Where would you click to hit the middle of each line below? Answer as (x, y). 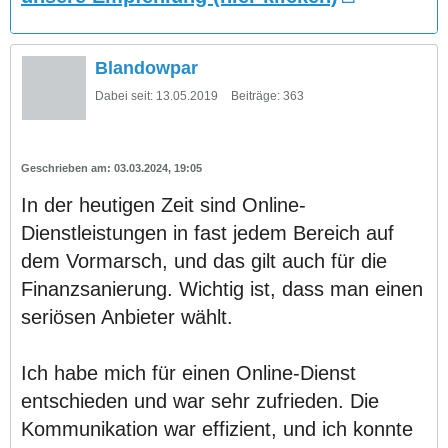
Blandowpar (146, 67)
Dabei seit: (124, 95)
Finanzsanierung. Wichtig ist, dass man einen (222, 288)
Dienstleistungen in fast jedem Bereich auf (207, 232)
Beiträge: (255, 95)
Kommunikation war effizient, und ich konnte (217, 428)
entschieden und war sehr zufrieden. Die (200, 400)
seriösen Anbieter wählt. (127, 316)
